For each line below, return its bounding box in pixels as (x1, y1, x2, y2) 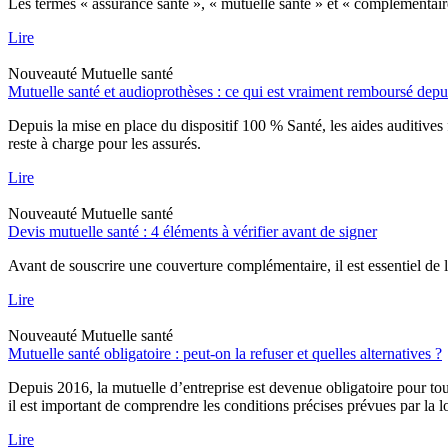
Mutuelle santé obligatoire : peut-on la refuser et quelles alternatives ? (8, 344, 442, 362)
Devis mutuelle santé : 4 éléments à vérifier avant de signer (8, 222, 377, 240)
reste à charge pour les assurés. (8, 134, 201, 152)
